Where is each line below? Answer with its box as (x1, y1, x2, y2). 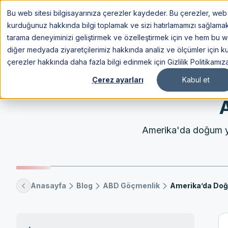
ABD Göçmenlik (103, 181, 160, 190)
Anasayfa (31, 181, 66, 190)
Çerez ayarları (92, 75, 144, 84)
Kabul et (182, 75, 210, 84)
